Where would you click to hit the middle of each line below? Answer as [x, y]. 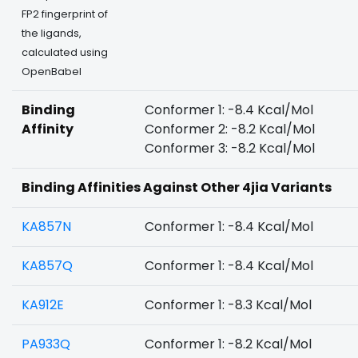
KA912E [43, 305]
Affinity [48, 129]
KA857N [46, 227]
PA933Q [46, 344]
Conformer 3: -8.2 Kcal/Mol [230, 148]
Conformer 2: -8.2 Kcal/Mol [230, 129]
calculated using [65, 52]
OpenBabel [52, 72]
